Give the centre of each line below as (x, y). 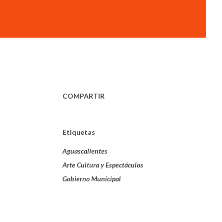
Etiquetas (79, 132)
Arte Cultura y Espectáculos (103, 165)
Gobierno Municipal (92, 179)
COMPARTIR (83, 96)
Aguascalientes (85, 151)
